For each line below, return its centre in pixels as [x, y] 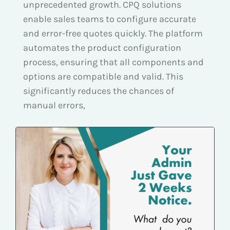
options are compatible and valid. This [103, 76]
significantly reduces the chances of [99, 91]
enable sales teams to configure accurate [110, 19]
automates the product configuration [102, 47]
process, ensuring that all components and [113, 62]
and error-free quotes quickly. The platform [113, 33]
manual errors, [54, 105]
